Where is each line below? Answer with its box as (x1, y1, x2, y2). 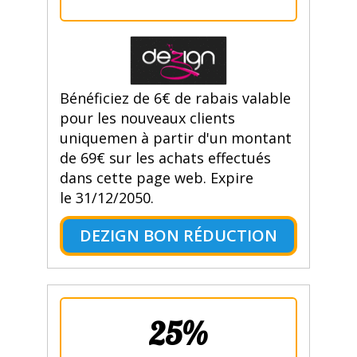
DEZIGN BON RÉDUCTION (79, 225, 277, 247)
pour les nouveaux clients (59, 108, 235, 128)
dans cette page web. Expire (59, 168, 253, 188)
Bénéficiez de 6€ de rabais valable (59, 88, 291, 108)
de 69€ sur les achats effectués (59, 148, 271, 168)
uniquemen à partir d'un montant (59, 128, 292, 148)
